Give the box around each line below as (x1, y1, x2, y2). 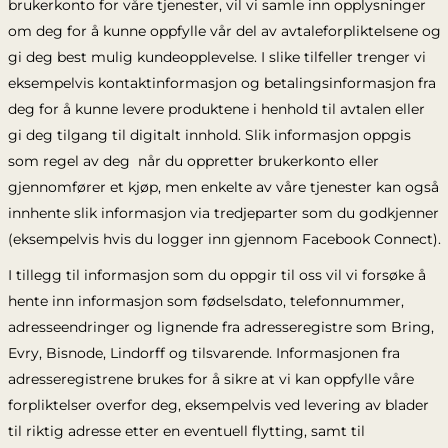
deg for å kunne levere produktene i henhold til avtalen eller (7, 100, 425, 118)
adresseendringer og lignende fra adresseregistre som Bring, (7, 318, 434, 336)
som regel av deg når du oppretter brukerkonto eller (7, 152, 379, 170)
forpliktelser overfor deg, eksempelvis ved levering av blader (7, 396, 429, 414)
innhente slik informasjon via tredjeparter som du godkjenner (7, 204, 439, 222)
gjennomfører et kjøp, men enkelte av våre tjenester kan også (7, 178, 439, 196)
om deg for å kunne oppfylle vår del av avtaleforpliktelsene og (7, 22, 441, 40)
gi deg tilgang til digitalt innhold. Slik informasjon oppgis (7, 126, 411, 144)
